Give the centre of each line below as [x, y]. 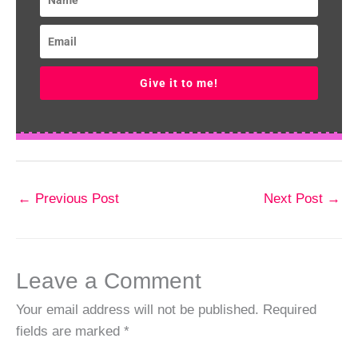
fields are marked [70, 330]
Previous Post [75, 199]
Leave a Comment [109, 280]
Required [290, 309]
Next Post [295, 199]
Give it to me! [179, 84]
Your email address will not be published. [137, 309]
